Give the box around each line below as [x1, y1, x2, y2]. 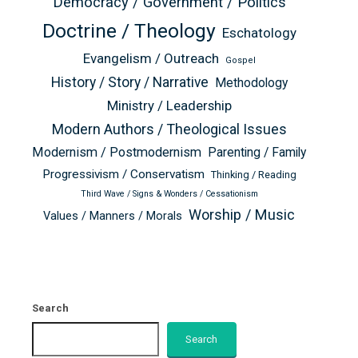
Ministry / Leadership [106, 97, 232, 113]
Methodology [214, 75, 288, 90]
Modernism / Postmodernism [32, 145, 201, 160]
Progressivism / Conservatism [42, 167, 205, 181]
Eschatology [221, 25, 296, 41]
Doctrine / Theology [42, 19, 216, 42]
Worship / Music [189, 206, 295, 223]
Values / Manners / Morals [43, 209, 182, 223]
